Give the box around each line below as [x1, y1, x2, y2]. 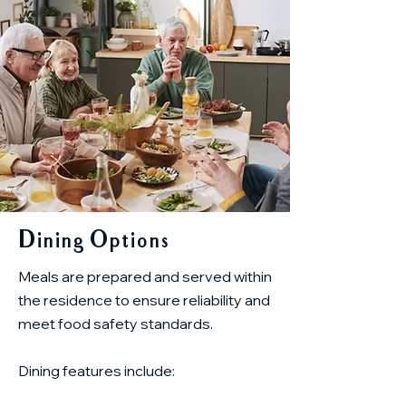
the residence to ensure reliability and [18, 291, 270, 309]
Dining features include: [18, 362, 175, 380]
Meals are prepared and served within [18, 267, 272, 285]
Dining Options [18, 229, 169, 256]
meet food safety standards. [18, 314, 213, 333]
